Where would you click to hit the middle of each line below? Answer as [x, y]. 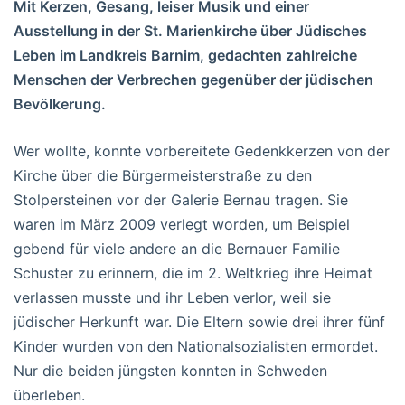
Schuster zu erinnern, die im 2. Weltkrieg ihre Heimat [193, 273]
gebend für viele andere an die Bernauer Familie [177, 249]
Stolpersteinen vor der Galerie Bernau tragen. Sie [181, 200]
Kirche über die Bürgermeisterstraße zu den [163, 176]
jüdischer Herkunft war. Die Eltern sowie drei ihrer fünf [199, 322]
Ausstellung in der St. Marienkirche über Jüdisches [190, 31]
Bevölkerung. [60, 104]
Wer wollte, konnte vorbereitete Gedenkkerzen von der [202, 151]
